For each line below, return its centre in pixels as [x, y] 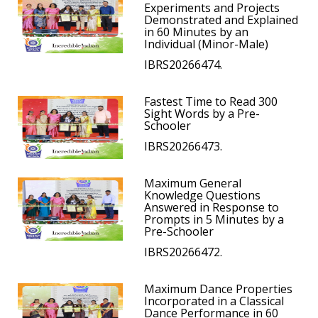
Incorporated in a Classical [214, 301]
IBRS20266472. [183, 252]
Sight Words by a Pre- [202, 114]
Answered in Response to [212, 208]
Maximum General [193, 183]
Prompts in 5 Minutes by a [214, 220]
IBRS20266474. [183, 65]
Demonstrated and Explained [221, 20]
